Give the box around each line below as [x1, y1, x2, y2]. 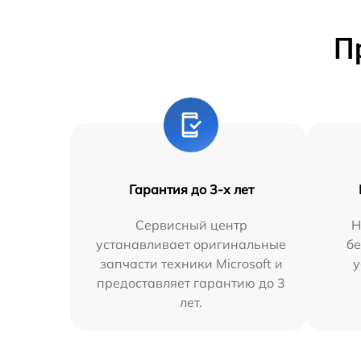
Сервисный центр [135, 216, 247, 233]
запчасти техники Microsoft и [99, 255, 283, 272]
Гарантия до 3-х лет [128, 180, 254, 197]
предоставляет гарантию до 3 [97, 274, 286, 291]
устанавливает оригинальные [96, 235, 287, 252]
